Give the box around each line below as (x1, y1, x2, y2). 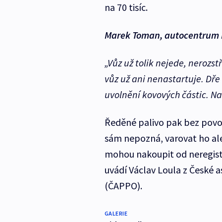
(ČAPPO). (104, 179, 144, 192)
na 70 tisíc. (104, 1, 150, 14)
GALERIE (104, 210, 128, 218)
